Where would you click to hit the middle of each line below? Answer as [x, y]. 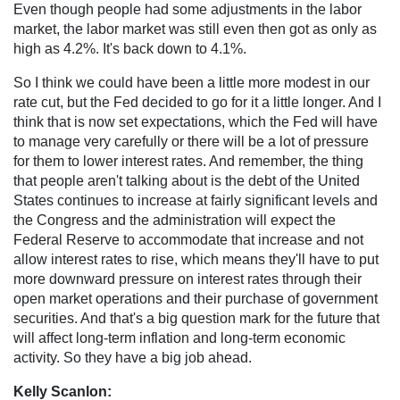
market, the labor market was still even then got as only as [195, 29]
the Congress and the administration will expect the [175, 220]
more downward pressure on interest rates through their [187, 279]
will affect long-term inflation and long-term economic [179, 337]
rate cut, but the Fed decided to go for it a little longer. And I [197, 102]
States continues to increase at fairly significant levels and [196, 200]
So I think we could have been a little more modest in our [192, 82]
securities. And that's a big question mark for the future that [196, 318]
